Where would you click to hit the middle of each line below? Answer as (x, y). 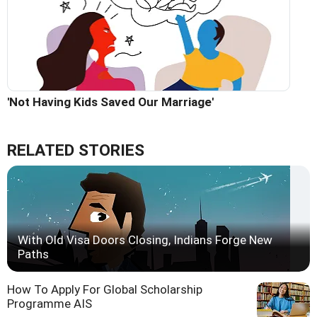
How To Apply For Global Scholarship (105, 289)
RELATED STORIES (76, 150)
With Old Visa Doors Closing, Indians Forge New (145, 240)
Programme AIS (50, 303)
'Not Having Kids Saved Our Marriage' (110, 102)
